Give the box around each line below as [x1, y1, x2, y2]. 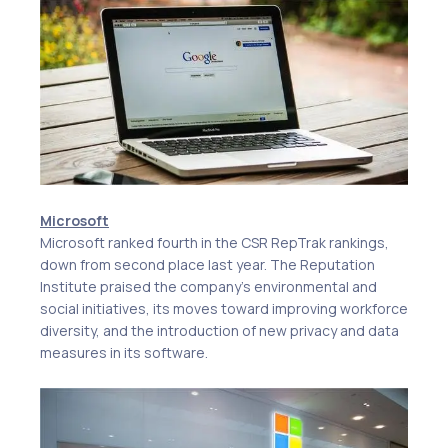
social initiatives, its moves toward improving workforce [40, 298, 408, 318]
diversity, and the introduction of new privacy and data [40, 320, 399, 340]
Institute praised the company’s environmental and [40, 276, 377, 296]
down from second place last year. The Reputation [40, 254, 375, 274]
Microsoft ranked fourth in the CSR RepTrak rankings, [40, 232, 389, 252]
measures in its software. [40, 342, 208, 362]
